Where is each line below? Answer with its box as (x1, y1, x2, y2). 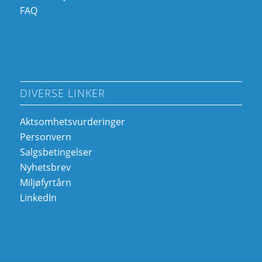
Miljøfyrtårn (19, 176, 71, 189)
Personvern (19, 130, 71, 144)
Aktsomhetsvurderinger (19, 115, 125, 129)
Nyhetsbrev (19, 161, 71, 174)
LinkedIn (19, 191, 57, 205)
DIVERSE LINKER (19, 86, 105, 101)
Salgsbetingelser (19, 146, 92, 159)
